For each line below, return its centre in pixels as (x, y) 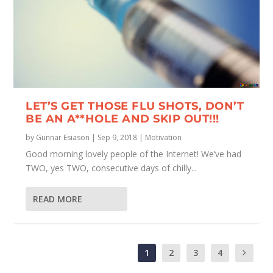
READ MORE (58, 199)
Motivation (164, 137)
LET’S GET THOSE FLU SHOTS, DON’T (135, 106)
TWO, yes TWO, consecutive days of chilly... (112, 168)
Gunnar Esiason (63, 137)
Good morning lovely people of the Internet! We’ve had (134, 154)
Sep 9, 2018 (118, 137)
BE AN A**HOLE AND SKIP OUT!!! (122, 119)
